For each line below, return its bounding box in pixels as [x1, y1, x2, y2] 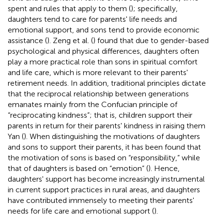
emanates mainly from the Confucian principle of [8, 99, 177, 109]
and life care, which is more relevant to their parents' [8, 67, 188, 77]
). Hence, [148, 163, 180, 173]
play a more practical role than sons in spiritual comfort [8, 57, 198, 66]
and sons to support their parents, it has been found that [8, 142, 201, 152]
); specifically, [131, 3, 178, 13]
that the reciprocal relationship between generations [8, 89, 189, 98]
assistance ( [8, 35, 47, 45]
